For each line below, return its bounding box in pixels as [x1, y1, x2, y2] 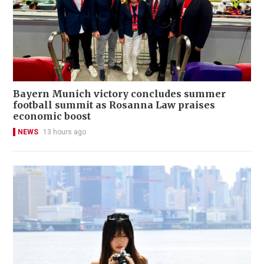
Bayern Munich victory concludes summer [13, 88, 226, 100]
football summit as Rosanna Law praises [13, 99, 215, 111]
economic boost [13, 110, 91, 123]
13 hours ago [43, 128, 86, 137]
